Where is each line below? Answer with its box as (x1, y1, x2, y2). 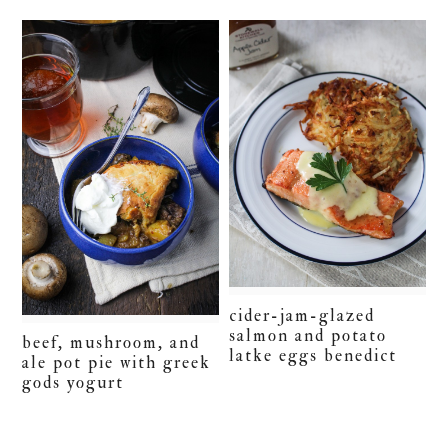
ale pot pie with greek (22, 351, 212, 373)
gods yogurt (22, 371, 125, 393)
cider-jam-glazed (229, 304, 376, 326)
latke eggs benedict (229, 344, 398, 366)
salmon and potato (229, 324, 388, 346)
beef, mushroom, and (22, 331, 201, 353)
